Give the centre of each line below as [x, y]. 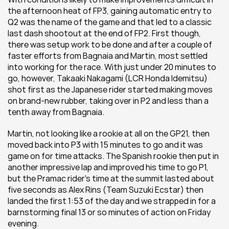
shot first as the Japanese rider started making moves [110, 89]
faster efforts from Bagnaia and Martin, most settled [108, 56]
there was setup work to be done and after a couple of [110, 44]
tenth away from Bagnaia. [56, 112]
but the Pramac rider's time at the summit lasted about [111, 178]
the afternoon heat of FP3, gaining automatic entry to [110, 11]
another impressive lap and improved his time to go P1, [108, 167]
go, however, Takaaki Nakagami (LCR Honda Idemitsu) [108, 78]
